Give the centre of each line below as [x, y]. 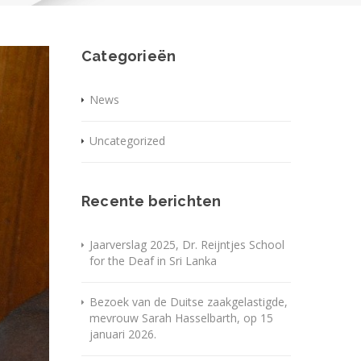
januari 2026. [123, 334]
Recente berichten [151, 201]
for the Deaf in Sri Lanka [153, 261]
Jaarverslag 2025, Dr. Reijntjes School [187, 245]
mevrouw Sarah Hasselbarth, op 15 [181, 318]
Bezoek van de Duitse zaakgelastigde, [189, 302]
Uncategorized [127, 141]
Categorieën [129, 56]
